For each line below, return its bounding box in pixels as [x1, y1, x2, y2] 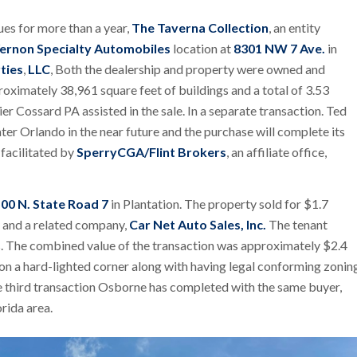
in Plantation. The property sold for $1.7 [108, 196, 328, 212]
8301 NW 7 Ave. [233, 40, 325, 56]
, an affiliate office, [226, 143, 327, 159]
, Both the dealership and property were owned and [50, 61, 325, 76]
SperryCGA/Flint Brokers [76, 143, 226, 159]
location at [171, 40, 233, 56]
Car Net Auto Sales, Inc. [129, 217, 266, 233]
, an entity [269, 19, 320, 35]
